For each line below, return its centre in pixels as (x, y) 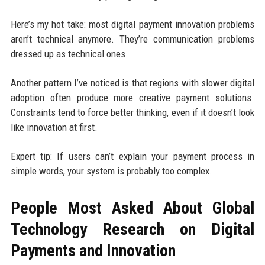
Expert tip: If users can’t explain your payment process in (132, 156)
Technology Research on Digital (132, 229)
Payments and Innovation (93, 250)
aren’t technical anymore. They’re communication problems (132, 39)
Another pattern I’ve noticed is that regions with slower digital (132, 83)
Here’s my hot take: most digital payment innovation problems (132, 24)
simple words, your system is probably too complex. (111, 171)
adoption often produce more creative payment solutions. (132, 97)
